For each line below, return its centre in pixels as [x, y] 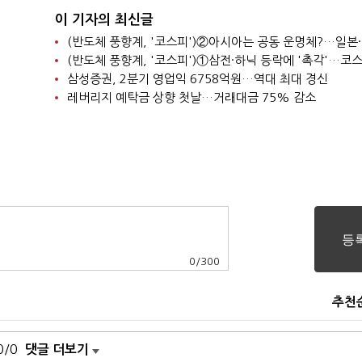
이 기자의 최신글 [104, 20]
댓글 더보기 [57, 349]
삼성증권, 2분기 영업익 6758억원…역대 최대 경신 [197, 79]
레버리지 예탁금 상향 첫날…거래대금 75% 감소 [191, 97]
